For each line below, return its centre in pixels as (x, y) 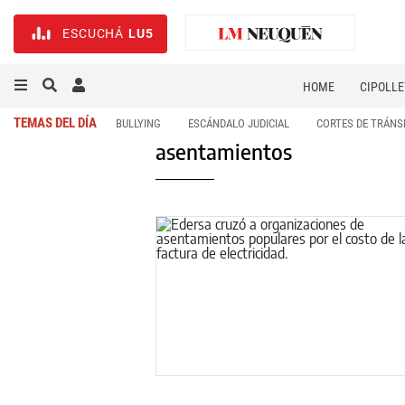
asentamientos (224, 151)
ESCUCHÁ (93, 34)
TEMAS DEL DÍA (55, 123)
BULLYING (138, 123)
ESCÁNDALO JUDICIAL (239, 123)
